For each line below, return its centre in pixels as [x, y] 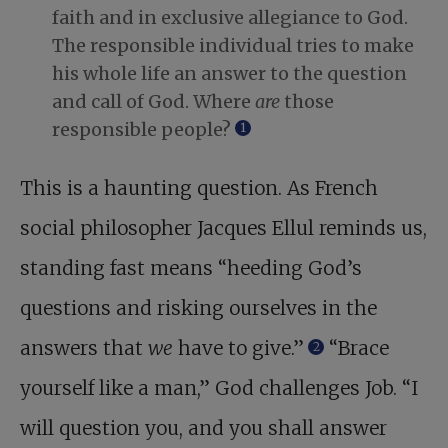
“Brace [356, 348]
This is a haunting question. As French [199, 188]
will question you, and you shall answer [203, 428]
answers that [84, 348]
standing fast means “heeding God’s [191, 268]
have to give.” [238, 348]
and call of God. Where [153, 102]
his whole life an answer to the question [229, 74]
